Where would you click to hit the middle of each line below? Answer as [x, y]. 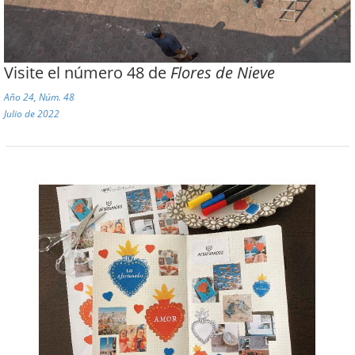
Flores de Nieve [223, 73]
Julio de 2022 [32, 114]
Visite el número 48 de [87, 73]
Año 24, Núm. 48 [39, 97]
